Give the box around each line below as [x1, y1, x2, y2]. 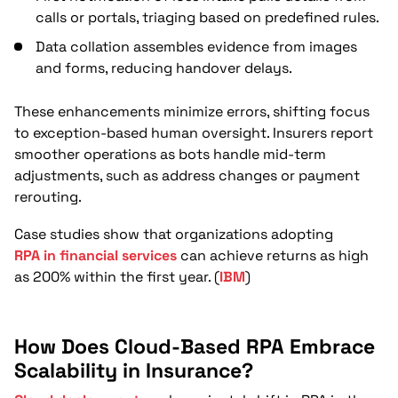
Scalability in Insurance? [14, 356, 253, 384]
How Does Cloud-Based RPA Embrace [14, 332, 375, 360]
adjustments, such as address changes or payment [14, 165, 360, 185]
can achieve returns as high [177, 245, 369, 265]
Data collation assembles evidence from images [36, 36, 357, 56]
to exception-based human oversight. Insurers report [14, 123, 373, 142]
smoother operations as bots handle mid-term [14, 144, 326, 163]
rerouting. [14, 187, 82, 206]
